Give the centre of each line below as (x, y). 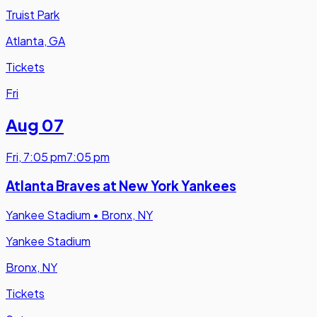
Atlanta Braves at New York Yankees (121, 186)
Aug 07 (35, 125)
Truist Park (33, 14)
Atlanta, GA (35, 40)
